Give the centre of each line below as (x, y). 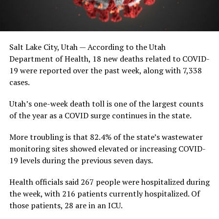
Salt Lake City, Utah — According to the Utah (87, 47)
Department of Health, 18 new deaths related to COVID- (109, 58)
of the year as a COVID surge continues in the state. (100, 115)
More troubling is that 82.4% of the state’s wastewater (106, 137)
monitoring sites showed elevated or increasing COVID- (107, 148)
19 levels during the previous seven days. (81, 160)
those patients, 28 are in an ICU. (66, 205)
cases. (19, 82)
